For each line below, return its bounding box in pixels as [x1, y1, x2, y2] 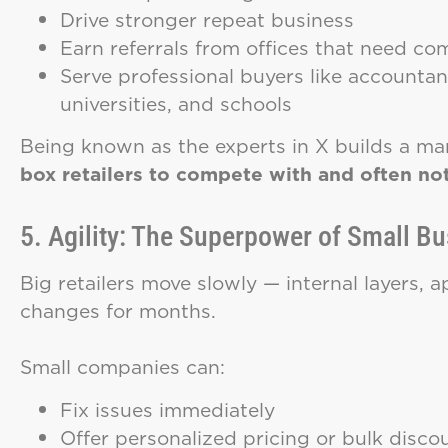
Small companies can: [20, 353, 225, 381]
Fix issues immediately [60, 395, 275, 423]
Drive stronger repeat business [60, 5, 354, 33]
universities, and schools [60, 89, 292, 117]
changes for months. [20, 297, 216, 325]
